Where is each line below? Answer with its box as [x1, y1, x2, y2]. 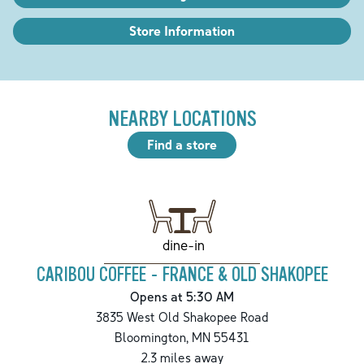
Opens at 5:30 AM [130, 288, 234, 305]
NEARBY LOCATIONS [107, 106, 257, 132]
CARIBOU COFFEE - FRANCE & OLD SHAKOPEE [36, 264, 328, 287]
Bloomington [115, 329, 186, 346]
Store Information [129, 23, 235, 40]
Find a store [147, 136, 217, 154]
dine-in [162, 236, 205, 253]
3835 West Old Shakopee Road [95, 309, 269, 326]
